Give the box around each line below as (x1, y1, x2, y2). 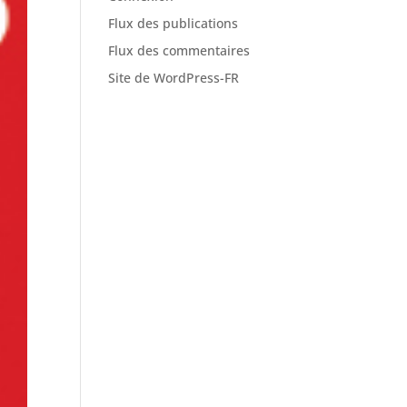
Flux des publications (108, 15, 239, 32)
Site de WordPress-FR (108, 69, 240, 86)
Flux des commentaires (108, 42, 251, 59)
